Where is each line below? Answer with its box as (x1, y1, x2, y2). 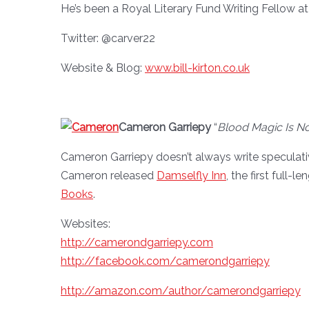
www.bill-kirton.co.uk (145, 61, 250, 74)
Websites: (61, 217, 110, 230)
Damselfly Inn (157, 168, 226, 182)
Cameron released (61, 168, 157, 182)
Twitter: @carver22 (61, 31, 155, 45)
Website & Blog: (61, 61, 145, 74)
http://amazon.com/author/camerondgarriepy (61, 283, 301, 297)
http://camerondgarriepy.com (61, 235, 213, 249)
